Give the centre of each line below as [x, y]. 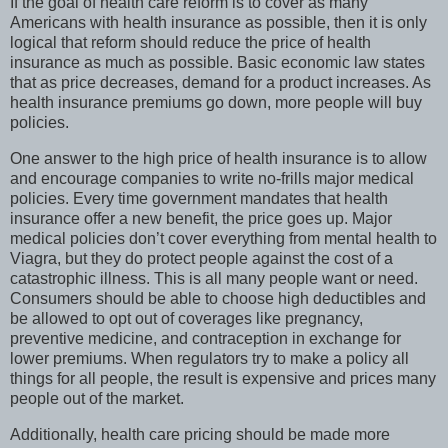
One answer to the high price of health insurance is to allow [218, 158]
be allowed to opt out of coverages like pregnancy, [186, 318]
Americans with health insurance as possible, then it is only [218, 23]
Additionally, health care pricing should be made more [200, 434]
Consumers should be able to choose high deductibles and [218, 298]
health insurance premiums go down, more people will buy [216, 103]
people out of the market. [97, 398]
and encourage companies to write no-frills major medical [212, 178]
